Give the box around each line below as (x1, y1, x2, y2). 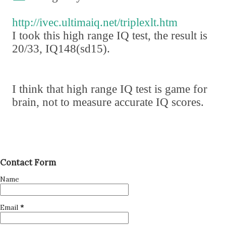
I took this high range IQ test (12, 29, 148, 42)
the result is (151, 29, 207, 42)
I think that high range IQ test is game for (12, 83, 207, 95)
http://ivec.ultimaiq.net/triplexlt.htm (12, 16, 178, 29)
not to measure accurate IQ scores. (39, 96, 204, 108)
